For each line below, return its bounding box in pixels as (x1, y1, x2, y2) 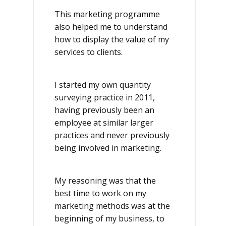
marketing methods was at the (54, 200, 170, 211)
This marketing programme (54, 9, 160, 20)
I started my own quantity (54, 79, 151, 90)
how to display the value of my (54, 34, 169, 45)
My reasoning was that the (54, 175, 156, 186)
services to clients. (54, 46, 123, 58)
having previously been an (54, 104, 154, 116)
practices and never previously (54, 130, 169, 141)
